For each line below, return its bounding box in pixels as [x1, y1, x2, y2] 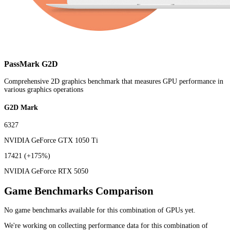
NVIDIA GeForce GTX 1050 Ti [4, 137, 98, 145]
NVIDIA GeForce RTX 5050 [4, 167, 88, 176]
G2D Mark [4, 103, 38, 111]
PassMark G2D [4, 59, 58, 69]
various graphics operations [4, 85, 83, 93]
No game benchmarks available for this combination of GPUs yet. [4, 206, 196, 214]
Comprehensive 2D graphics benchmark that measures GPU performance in [4, 77, 223, 85]
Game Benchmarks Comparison [4, 184, 154, 197]
